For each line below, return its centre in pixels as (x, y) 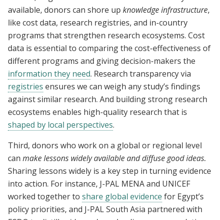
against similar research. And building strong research (108, 99)
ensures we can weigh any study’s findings (122, 87)
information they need (49, 74)
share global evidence (122, 197)
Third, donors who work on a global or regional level (105, 146)
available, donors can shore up (65, 10)
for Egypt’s (183, 197)
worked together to (45, 197)
